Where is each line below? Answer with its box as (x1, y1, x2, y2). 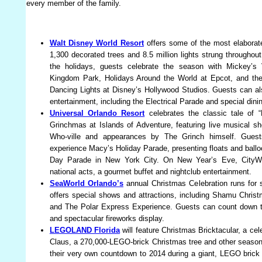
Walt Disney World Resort (49, 39, 144, 48)
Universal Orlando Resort (49, 109, 145, 118)
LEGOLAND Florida (49, 226, 120, 235)
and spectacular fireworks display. (49, 214, 167, 223)
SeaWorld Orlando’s (49, 179, 123, 188)
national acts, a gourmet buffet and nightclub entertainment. (49, 167, 251, 177)
